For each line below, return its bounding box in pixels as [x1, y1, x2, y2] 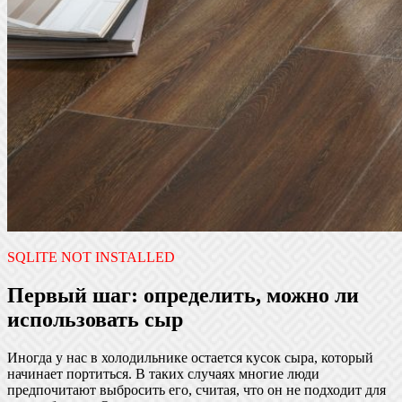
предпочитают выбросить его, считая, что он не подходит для [7, 381, 386, 398]
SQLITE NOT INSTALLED [7, 249, 175, 265]
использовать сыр [7, 307, 183, 331]
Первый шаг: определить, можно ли [7, 283, 359, 307]
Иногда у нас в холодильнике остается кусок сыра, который [7, 349, 373, 365]
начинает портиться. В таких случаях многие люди [7, 365, 319, 381]
